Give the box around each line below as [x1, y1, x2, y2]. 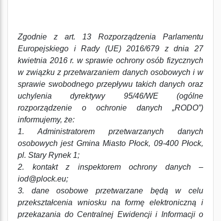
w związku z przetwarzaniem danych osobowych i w [18, 68, 203, 76]
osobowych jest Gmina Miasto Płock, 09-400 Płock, [18, 139, 203, 147]
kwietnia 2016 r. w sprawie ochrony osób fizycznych [18, 56, 203, 65]
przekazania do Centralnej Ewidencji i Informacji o [18, 210, 203, 219]
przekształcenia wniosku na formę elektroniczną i [18, 198, 203, 207]
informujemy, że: [18, 115, 74, 124]
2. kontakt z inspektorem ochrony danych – [18, 163, 203, 171]
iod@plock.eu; [18, 175, 68, 183]
